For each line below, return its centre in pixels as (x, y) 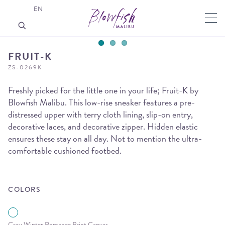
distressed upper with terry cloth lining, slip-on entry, (100, 114)
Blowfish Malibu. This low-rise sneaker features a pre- (101, 102)
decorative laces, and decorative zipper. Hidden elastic (103, 126)
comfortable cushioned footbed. (65, 150)
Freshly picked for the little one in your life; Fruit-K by (103, 90)
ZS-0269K (25, 67)
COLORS (24, 189)
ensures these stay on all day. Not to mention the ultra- (105, 138)
